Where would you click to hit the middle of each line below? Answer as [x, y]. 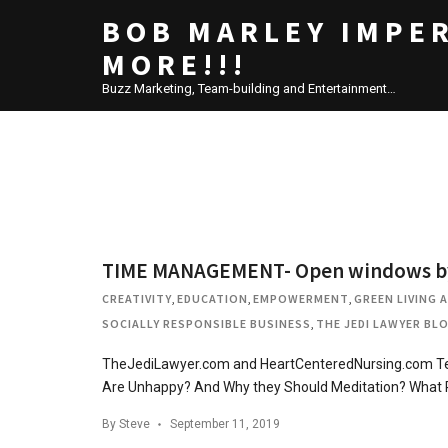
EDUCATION [212, 298]
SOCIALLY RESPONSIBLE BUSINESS [206, 323]
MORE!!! [175, 64]
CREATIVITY [137, 298]
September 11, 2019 [225, 424]
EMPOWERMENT [301, 298]
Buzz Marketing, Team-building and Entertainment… [249, 88]
